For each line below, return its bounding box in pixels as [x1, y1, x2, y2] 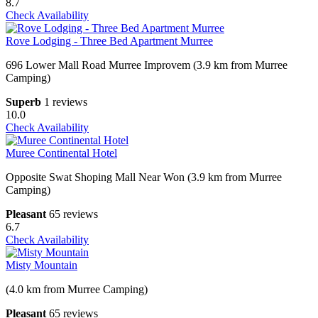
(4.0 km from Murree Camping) [6, 283, 148, 296]
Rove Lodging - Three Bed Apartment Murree [6, 35, 213, 48]
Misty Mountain [6, 259, 77, 272]
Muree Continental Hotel [6, 147, 117, 160]
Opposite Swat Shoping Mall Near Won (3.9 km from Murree [6, 171, 282, 184]
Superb [6, 96, 41, 109]
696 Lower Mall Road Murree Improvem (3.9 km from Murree [6, 59, 287, 72]
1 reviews [44, 96, 87, 109]
